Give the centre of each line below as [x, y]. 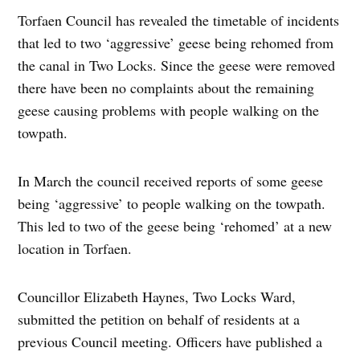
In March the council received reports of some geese [171, 180]
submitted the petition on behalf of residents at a [159, 319]
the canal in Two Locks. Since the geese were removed [177, 65]
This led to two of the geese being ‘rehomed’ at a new [175, 225]
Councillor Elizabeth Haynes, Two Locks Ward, [157, 296]
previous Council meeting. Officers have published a [170, 341]
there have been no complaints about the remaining [166, 87]
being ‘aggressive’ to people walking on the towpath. [172, 203]
